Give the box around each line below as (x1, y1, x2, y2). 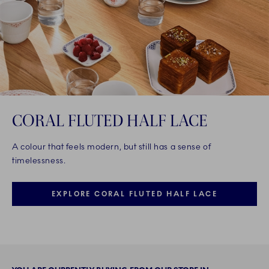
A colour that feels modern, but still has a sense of (12, 141, 211, 152)
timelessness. (12, 155, 66, 166)
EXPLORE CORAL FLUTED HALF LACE (51, 189, 217, 198)
